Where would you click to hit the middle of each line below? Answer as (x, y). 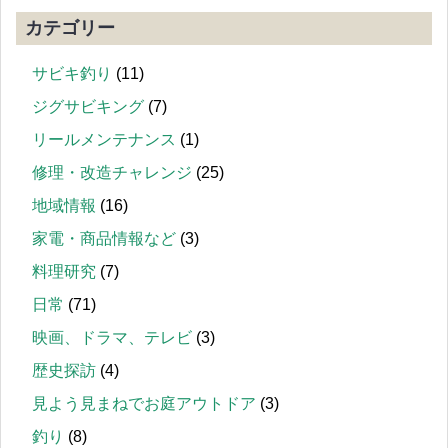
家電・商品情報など (104, 239)
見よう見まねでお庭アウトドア (144, 404)
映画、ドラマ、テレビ (112, 338)
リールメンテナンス (104, 140)
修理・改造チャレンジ (112, 173)
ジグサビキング (88, 107)
